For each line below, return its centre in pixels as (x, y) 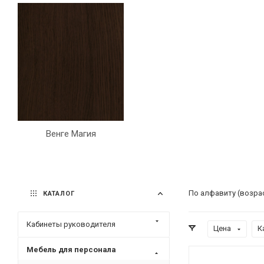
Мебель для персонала (71, 249)
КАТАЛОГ (58, 193)
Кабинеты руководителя (71, 224)
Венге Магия (71, 133)
